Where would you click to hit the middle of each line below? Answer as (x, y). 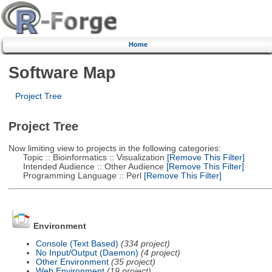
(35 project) (133, 262)
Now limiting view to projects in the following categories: (114, 148)
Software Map (62, 72)
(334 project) (145, 243)
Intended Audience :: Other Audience (86, 166)
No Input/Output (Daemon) (87, 253)
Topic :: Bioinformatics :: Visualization (86, 157)
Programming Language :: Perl (75, 175)
